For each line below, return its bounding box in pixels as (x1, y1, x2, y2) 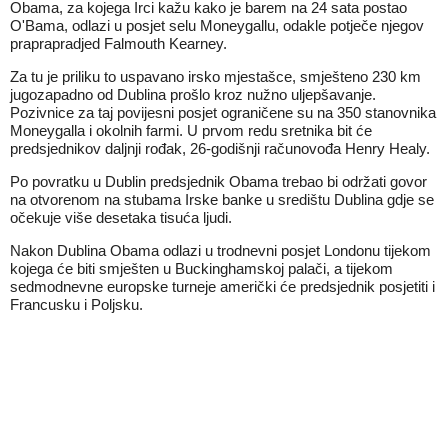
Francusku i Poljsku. (10, 296, 143, 313)
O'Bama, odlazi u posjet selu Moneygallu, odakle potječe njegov (10, 17, 424, 34)
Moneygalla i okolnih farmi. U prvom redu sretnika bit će (10, 122, 372, 139)
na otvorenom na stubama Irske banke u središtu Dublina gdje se (10, 191, 434, 208)
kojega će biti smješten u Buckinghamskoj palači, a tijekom (10, 260, 393, 277)
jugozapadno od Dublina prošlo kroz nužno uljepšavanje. (10, 86, 376, 103)
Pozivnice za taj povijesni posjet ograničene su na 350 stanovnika (10, 104, 436, 121)
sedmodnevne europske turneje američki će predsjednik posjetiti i (10, 278, 435, 295)
